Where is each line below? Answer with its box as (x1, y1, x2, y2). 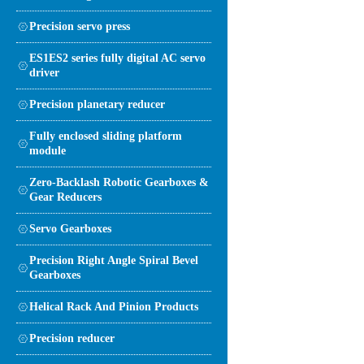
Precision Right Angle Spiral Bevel (29, 253, 198, 266)
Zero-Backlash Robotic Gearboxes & (29, 175, 209, 188)
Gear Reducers (29, 190, 102, 203)
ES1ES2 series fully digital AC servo (29, 51, 206, 64)
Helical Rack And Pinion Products (29, 300, 198, 313)
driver (29, 66, 59, 79)
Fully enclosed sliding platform (29, 129, 182, 142)
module (29, 144, 66, 157)
